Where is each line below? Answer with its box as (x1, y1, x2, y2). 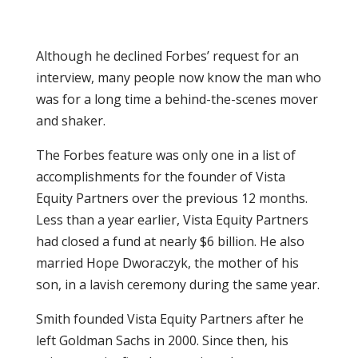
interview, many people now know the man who (35, 69, 321, 86)
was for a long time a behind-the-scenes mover (35, 90, 318, 108)
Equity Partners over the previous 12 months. (35, 189, 308, 207)
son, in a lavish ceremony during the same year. (35, 276, 320, 293)
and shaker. (35, 112, 105, 129)
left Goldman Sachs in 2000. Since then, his (35, 332, 288, 349)
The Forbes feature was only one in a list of (35, 146, 296, 164)
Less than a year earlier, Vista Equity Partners (35, 211, 308, 229)
